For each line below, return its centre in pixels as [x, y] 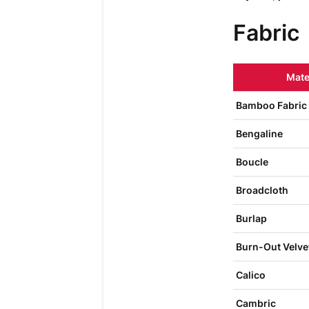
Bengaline [259, 133]
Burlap [251, 218]
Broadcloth [262, 190]
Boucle [252, 162]
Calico [250, 275]
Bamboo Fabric [271, 105]
